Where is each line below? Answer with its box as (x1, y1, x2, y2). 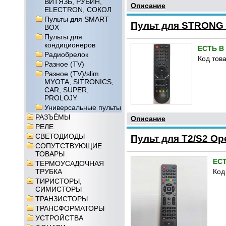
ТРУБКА (35, 167, 62, 176)
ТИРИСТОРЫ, (35, 177, 82, 185)
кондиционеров (44, 41, 95, 49)
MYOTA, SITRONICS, (44, 78, 114, 86)
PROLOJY (44, 94, 77, 102)
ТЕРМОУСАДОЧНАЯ (35, 159, 104, 167)
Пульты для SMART (44, 15, 109, 23)
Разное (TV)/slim (44, 70, 99, 78)
